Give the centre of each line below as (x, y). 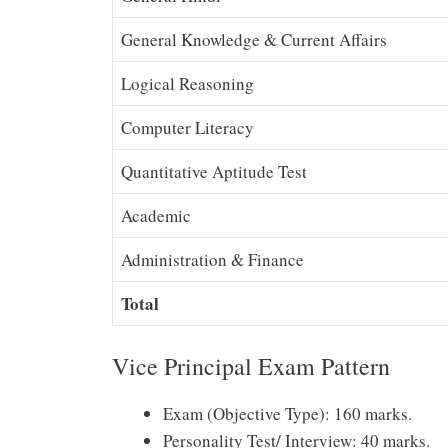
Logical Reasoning (187, 84)
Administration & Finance (212, 260)
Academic (156, 216)
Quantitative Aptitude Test (214, 172)
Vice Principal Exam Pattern (251, 365)
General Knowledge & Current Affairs (254, 40)
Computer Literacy (187, 128)
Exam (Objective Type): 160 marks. (287, 413)
